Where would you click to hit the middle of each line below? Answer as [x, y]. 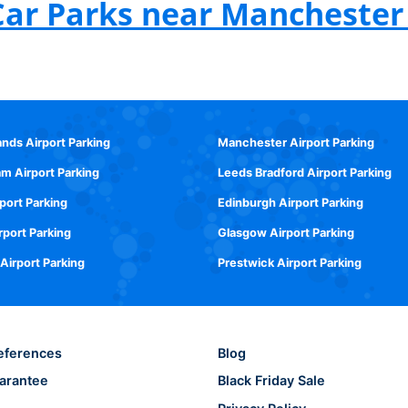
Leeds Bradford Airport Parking [305, 173]
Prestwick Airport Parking [290, 262]
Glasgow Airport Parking [286, 232]
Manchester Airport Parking [296, 143]
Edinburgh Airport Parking [291, 202]
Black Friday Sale [271, 381]
